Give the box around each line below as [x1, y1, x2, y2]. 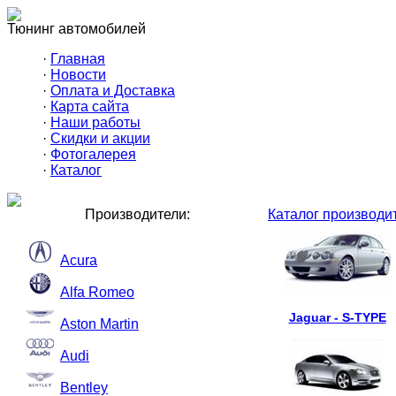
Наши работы [50, 115, 141, 130]
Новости [50, 67, 106, 82]
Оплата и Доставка [50, 83, 175, 98]
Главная [50, 51, 105, 66]
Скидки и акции [50, 131, 150, 146]
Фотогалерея [50, 147, 136, 162]
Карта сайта [50, 99, 129, 114]
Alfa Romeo [60, 285, 134, 300]
